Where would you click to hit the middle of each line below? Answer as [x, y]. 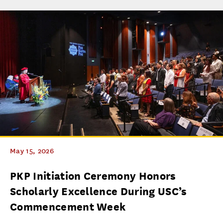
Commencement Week [68, 207]
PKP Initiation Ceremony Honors [93, 176]
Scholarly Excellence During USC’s [99, 191]
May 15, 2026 [32, 151]
